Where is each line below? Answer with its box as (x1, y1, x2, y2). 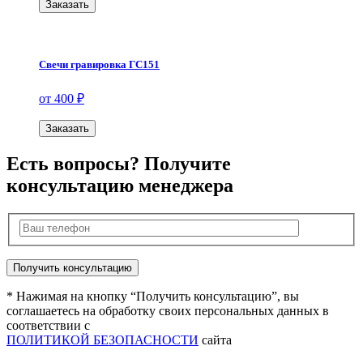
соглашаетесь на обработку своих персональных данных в (6, 303, 329, 318)
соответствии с (6, 318, 90, 332)
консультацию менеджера (6, 175, 233, 196)
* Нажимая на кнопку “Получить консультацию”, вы (6, 288, 299, 303)
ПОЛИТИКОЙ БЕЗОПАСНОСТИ (6, 332, 199, 347)
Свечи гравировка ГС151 (39, 58, 160, 70)
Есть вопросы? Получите (6, 153, 231, 174)
